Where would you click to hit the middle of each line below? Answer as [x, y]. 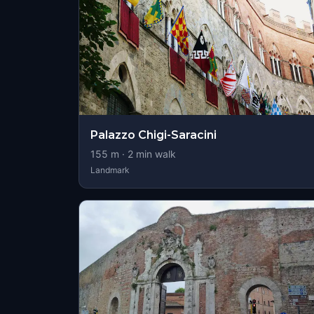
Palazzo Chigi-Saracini [153, 135]
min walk [155, 154]
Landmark [110, 170]
